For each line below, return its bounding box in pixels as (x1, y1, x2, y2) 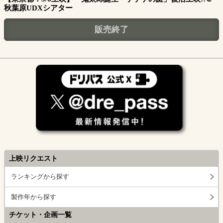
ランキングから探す (11, 173, 69, 181)
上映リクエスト (9, 155, 58, 163)
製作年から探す (11, 193, 56, 201)
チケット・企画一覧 (9, 211, 72, 219)
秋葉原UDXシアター (4, 4, 73, 12)
